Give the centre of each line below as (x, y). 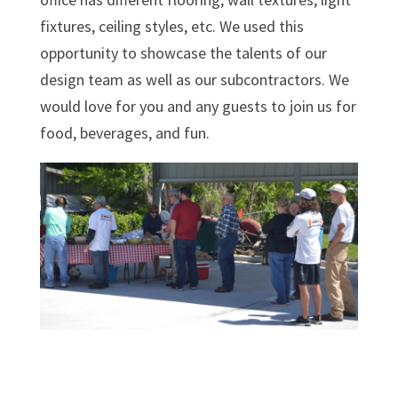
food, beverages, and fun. (124, 133)
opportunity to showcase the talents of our (183, 53)
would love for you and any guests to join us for (198, 107)
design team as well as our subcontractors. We (194, 80)
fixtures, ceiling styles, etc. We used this (171, 27)
